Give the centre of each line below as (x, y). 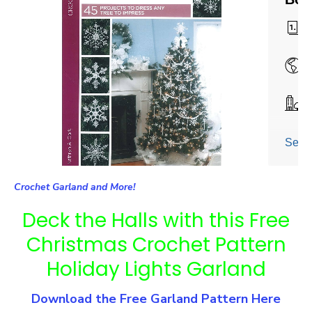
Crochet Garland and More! (75, 187)
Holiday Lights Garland (156, 269)
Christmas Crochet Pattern (156, 244)
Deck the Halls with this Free (156, 220)
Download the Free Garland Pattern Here (156, 298)
